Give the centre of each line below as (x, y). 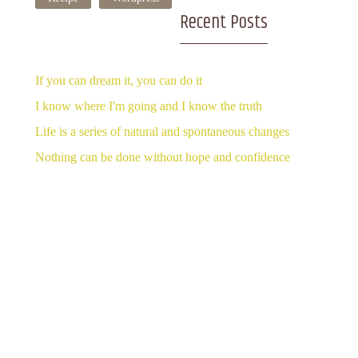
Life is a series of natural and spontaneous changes (162, 131)
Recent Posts (223, 22)
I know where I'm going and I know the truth (148, 106)
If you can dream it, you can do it (118, 80)
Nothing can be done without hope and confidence (162, 157)
